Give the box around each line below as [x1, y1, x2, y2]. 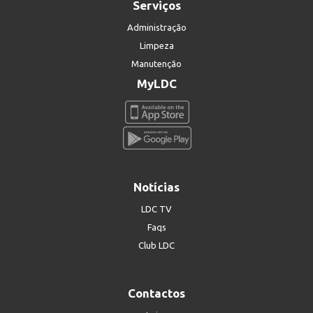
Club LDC [138, 240, 175, 250]
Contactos [128, 286, 185, 300]
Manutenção [131, 59, 182, 68]
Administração [126, 22, 187, 32]
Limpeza [139, 41, 174, 50]
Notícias [133, 180, 180, 194]
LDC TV [141, 204, 172, 214]
